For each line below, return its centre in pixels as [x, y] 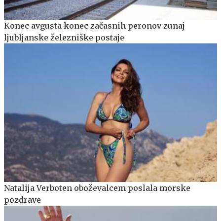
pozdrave [22, 200]
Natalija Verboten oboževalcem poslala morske [97, 188]
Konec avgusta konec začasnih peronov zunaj [94, 26]
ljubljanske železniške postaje [64, 38]
